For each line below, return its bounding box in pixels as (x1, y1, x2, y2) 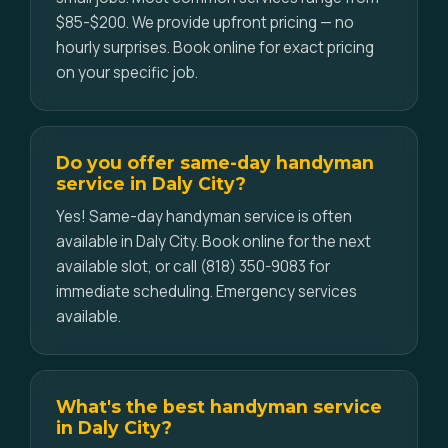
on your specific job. (56, 62, 198, 83)
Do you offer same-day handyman (56, 152, 374, 173)
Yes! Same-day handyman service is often (56, 206, 352, 227)
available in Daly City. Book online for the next (56, 231, 371, 252)
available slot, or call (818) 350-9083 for (56, 256, 330, 277)
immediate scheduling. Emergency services (56, 281, 357, 302)
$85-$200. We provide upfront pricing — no (56, 12, 354, 33)
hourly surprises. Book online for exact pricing (56, 37, 374, 58)
